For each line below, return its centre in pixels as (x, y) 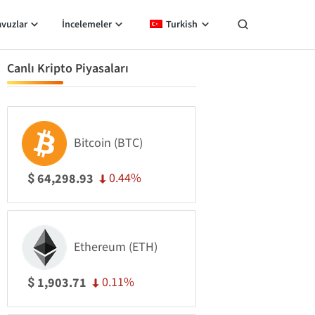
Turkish (182, 25)
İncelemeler (86, 25)
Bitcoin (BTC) (108, 143)
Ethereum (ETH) (116, 247)
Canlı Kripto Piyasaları (68, 69)
